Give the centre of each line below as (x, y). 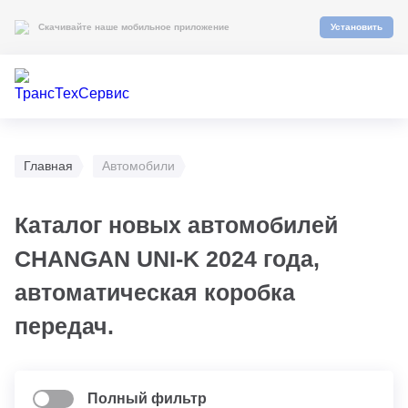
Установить (357, 27)
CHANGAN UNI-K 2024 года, (167, 259)
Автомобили (138, 166)
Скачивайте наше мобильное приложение (134, 27)
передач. (64, 326)
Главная (48, 166)
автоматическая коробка (155, 292)
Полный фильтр (147, 398)
